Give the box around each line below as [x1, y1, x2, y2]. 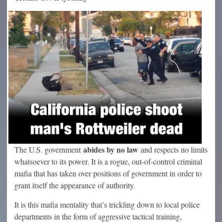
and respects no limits [138, 144, 208, 155]
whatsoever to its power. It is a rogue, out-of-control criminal [14, 156, 202, 166]
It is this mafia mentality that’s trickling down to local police [14, 199, 200, 210]
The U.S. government [14, 144, 83, 155]
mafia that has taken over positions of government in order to [14, 167, 202, 178]
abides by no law [83, 143, 138, 155]
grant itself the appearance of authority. [14, 179, 135, 190]
